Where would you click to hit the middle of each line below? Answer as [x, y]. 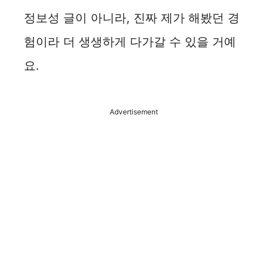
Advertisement [133, 112]
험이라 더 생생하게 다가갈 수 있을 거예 [130, 42]
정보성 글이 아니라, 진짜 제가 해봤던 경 [132, 18]
